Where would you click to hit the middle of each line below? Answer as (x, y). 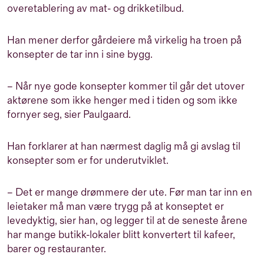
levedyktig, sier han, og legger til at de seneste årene (127, 220)
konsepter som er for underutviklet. (88, 160)
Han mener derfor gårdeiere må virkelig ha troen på (124, 40)
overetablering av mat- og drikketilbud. (95, 8)
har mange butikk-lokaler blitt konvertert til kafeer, (121, 235)
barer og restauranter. (57, 249)
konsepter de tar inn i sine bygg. (80, 54)
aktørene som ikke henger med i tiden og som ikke (122, 100)
